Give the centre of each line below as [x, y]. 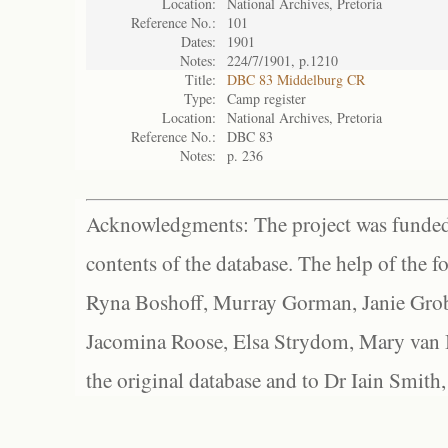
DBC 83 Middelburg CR [296, 79]
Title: [200, 79]
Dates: [198, 41]
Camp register [266, 98]
